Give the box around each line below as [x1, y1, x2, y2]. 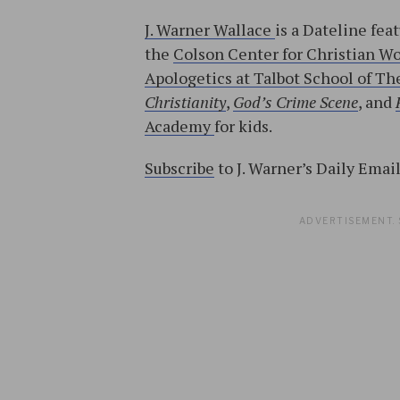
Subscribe [145, 157, 214, 179]
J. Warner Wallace [145, 19, 275, 41]
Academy [145, 115, 214, 137]
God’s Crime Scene [233, 91, 358, 113]
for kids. [214, 115, 272, 137]
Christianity [145, 91, 226, 113]
